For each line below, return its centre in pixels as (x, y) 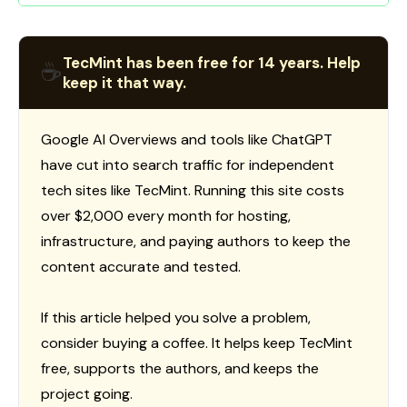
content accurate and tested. (141, 267)
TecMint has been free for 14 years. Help (212, 63)
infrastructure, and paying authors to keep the (196, 242)
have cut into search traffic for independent (188, 165)
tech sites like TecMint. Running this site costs (193, 191)
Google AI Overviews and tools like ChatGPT (187, 140)
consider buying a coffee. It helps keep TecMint (197, 343)
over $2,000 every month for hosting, (166, 216)
